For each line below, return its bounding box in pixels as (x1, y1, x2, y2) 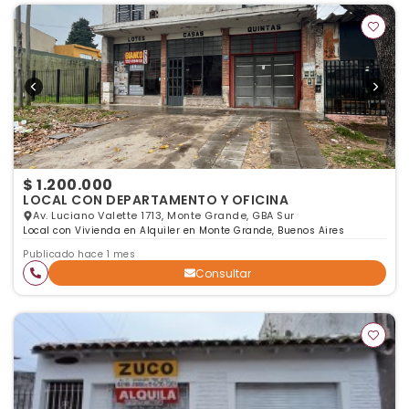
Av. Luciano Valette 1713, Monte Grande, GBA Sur (33, 208, 295, 223)
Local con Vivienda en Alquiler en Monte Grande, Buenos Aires (23, 224, 344, 237)
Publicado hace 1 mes (23, 247, 135, 261)
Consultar (194, 265, 251, 281)
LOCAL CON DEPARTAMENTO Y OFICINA (23, 191, 288, 209)
